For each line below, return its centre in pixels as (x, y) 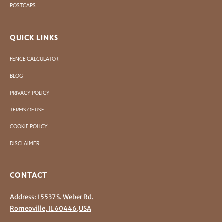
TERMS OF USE (27, 110)
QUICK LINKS (34, 37)
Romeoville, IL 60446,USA (51, 208)
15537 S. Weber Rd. (65, 197)
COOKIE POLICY (29, 126)
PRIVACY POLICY (30, 93)
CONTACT (28, 175)
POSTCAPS (23, 5)
